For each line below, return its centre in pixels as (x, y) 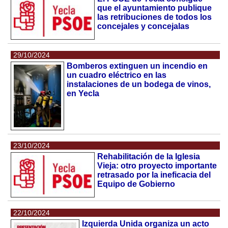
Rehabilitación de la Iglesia (149, 157)
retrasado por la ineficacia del (154, 175)
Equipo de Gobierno (136, 184)
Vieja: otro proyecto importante (157, 166)
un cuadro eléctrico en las (116, 75)
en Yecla (83, 94)
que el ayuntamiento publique (155, 8)
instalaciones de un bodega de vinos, (138, 84)
